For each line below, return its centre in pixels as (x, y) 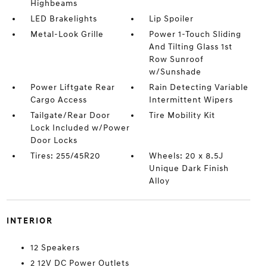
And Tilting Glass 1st (191, 47)
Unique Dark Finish (189, 168)
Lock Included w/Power (80, 128)
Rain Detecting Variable (199, 87)
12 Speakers (55, 248)
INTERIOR (30, 221)
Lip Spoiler (172, 19)
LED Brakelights (63, 19)
